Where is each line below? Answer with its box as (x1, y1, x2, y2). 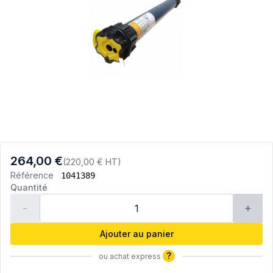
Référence (10, 170, 58, 181)
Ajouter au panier (99, 229, 174, 239)
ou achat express (98, 252, 163, 261)
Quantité (10, 182, 48, 193)
